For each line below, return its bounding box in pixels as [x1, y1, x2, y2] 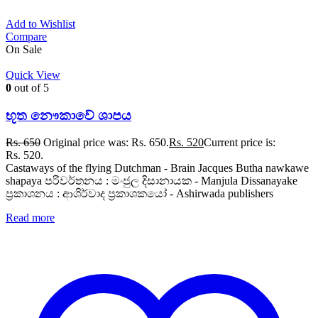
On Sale [6, 43, 42, 56]
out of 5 [11, 82, 49, 94]
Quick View [6, 69, 60, 82]
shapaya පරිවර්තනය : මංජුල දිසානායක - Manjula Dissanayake [6, 175, 297, 187]
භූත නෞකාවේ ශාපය [6, 107, 131, 123]
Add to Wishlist [6, 18, 75, 31]
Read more [6, 212, 55, 224]
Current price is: [204, 136, 275, 149]
